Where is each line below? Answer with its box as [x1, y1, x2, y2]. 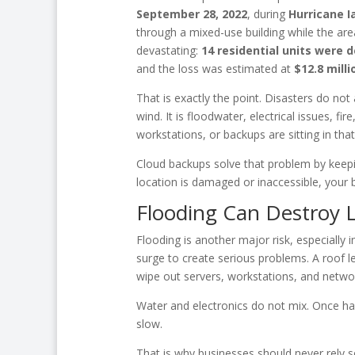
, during [246, 6, 288, 21]
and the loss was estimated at [136, 60, 294, 76]
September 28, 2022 [136, 6, 247, 21]
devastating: [136, 42, 201, 58]
